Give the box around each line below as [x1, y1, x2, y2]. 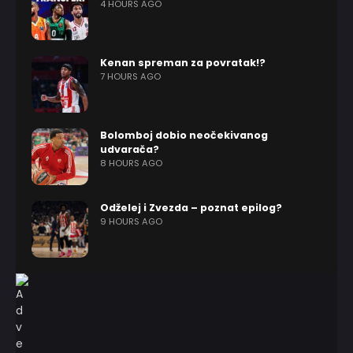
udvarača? [100, 143, 159, 156]
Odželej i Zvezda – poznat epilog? [100, 201, 282, 214]
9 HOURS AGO [100, 215, 162, 228]
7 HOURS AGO [100, 70, 161, 83]
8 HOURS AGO [100, 157, 162, 169]
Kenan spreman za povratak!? [100, 56, 266, 69]
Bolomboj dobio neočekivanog [100, 128, 268, 142]
